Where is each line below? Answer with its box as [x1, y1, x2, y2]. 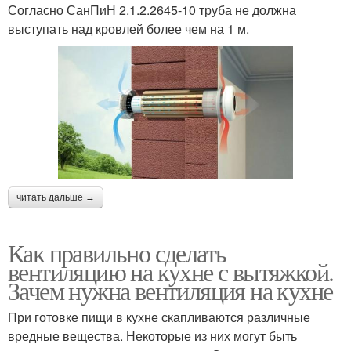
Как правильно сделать [8, 235, 226, 270]
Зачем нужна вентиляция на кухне [8, 273, 333, 307]
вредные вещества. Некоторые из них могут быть [8, 326, 297, 345]
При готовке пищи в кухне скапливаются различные [8, 307, 310, 326]
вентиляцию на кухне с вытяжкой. [8, 254, 334, 288]
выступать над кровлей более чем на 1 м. [8, 20, 249, 38]
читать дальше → [16, 191, 95, 203]
